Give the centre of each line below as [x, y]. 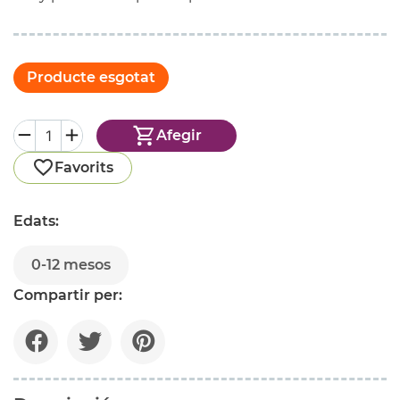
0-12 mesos [71, 264]
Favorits [84, 167]
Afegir [179, 136]
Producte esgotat [91, 77]
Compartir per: [68, 295]
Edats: [36, 221]
